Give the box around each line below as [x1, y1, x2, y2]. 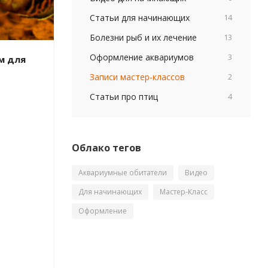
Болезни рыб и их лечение [89, 32, 197, 43]
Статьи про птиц [89, 91, 158, 102]
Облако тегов [71, 141, 141, 154]
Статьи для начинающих [89, 12, 190, 23]
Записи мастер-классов [89, 71, 185, 83]
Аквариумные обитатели [78, 167, 167, 178]
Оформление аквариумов [89, 51, 194, 63]
